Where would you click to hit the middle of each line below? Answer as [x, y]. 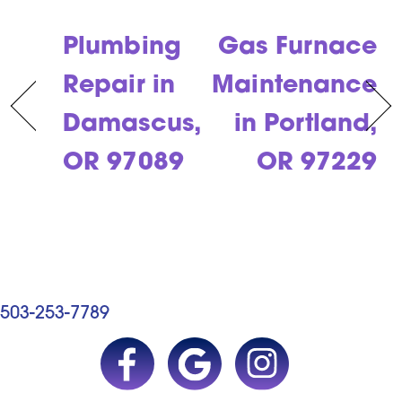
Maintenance [295, 87]
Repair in [119, 87]
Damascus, [131, 126]
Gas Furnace [298, 48]
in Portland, [306, 126]
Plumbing [122, 48]
